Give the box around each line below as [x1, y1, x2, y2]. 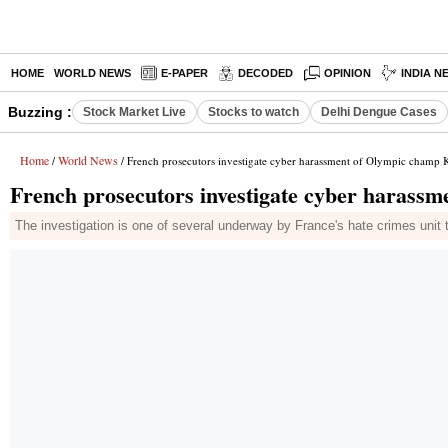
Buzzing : [8, 104, 72, 120]
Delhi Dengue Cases [321, 105, 437, 119]
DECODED [238, 67, 293, 79]
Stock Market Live [83, 105, 186, 119]
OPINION [324, 67, 372, 79]
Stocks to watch [208, 105, 299, 119]
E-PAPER [161, 67, 208, 79]
